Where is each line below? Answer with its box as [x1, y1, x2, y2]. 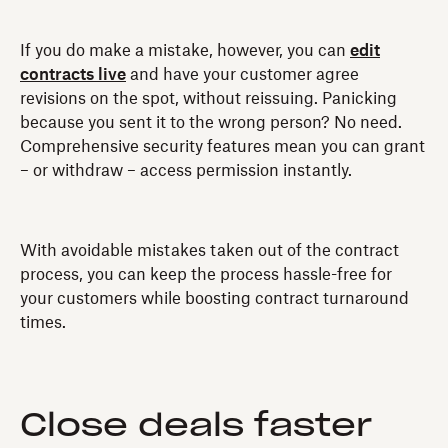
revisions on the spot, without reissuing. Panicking [20, 90, 397, 107]
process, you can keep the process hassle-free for [20, 266, 392, 283]
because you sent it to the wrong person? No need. [20, 114, 402, 131]
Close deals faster [20, 409, 372, 442]
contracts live [20, 66, 126, 83]
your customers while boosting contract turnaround [20, 290, 409, 307]
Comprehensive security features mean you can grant [20, 138, 425, 155]
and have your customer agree [126, 66, 359, 83]
